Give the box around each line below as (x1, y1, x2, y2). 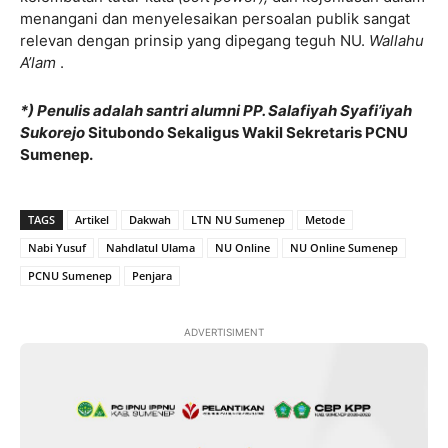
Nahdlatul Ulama (106, 239, 195, 255)
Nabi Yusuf (28, 239, 86, 255)
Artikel (75, 211, 109, 227)
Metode (305, 211, 345, 227)
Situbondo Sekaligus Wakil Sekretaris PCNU (88, 122, 408, 142)
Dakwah (129, 211, 171, 227)
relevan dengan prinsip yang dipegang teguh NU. (20, 30, 369, 50)
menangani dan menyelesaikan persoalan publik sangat (20, 8, 410, 28)
